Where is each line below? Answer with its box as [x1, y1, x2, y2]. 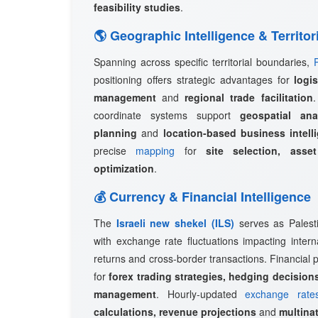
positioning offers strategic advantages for [94, 72, 295, 87]
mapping [136, 143, 175, 158]
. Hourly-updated [156, 287, 246, 301]
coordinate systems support [94, 108, 240, 122]
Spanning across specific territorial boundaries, [94, 55, 314, 69]
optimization [94, 161, 154, 175]
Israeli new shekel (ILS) [116, 216, 234, 230]
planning [94, 126, 137, 140]
